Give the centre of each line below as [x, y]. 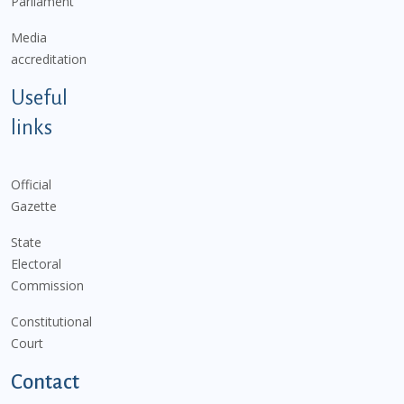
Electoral [36, 263]
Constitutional [51, 321]
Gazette [34, 206]
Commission [47, 285]
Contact [45, 381]
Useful [39, 97]
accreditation [49, 59]
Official [31, 184]
